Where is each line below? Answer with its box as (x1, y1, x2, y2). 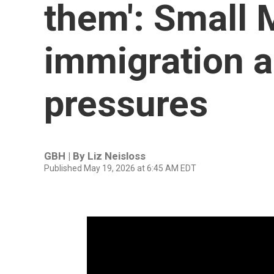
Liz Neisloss (87, 150, 146, 162)
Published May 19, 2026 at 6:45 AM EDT (44, 163, 196, 173)
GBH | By (44, 150, 87, 162)
